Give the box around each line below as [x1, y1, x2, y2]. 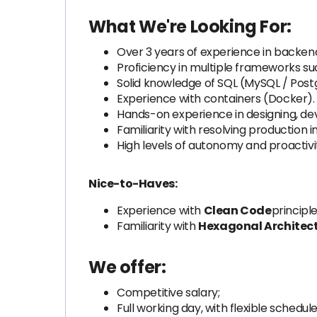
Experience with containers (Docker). [117, 91, 315, 107]
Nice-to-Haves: [88, 175, 178, 192]
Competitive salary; [117, 284, 220, 301]
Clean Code [203, 202, 272, 219]
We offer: [88, 255, 166, 279]
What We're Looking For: [88, 15, 292, 38]
